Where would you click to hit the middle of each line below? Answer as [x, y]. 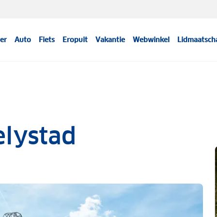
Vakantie [110, 40]
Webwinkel [151, 40]
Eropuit [75, 40]
